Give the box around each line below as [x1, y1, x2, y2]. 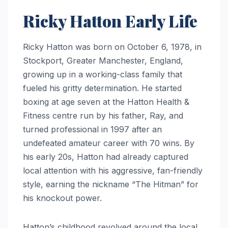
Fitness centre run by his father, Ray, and [23, 110, 183, 121]
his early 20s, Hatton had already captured [23, 151, 188, 162]
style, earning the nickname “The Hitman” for [23, 179, 198, 189]
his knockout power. [23, 192, 102, 203]
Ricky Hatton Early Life [23, 9, 197, 32]
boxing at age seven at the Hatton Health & [23, 96, 189, 107]
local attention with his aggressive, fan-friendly [23, 165, 203, 176]
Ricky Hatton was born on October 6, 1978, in [23, 41, 202, 52]
